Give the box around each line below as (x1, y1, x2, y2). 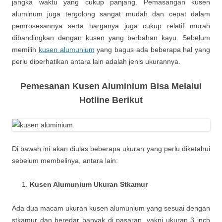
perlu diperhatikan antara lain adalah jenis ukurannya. (12, 57, 180, 66)
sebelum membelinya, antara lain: (12, 157, 118, 165)
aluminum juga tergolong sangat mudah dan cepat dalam (12, 10, 210, 18)
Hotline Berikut (79, 95, 143, 106)
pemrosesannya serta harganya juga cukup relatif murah (12, 22, 210, 30)
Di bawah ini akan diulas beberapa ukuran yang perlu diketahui (12, 145, 210, 153)
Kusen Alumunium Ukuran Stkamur (30, 180, 148, 189)
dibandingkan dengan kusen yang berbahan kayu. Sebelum (12, 34, 210, 42)
